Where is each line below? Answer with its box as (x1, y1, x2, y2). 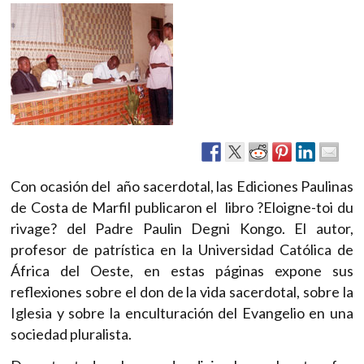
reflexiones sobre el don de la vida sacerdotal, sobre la (11, 282, 353, 301)
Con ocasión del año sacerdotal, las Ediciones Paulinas (11, 176, 353, 195)
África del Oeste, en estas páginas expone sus (11, 261, 353, 279)
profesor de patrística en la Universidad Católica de (11, 240, 353, 258)
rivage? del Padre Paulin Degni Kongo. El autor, (11, 219, 353, 237)
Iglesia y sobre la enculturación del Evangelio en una (11, 303, 353, 322)
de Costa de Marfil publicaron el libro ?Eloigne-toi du (11, 197, 353, 216)
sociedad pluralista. (11, 324, 132, 343)
